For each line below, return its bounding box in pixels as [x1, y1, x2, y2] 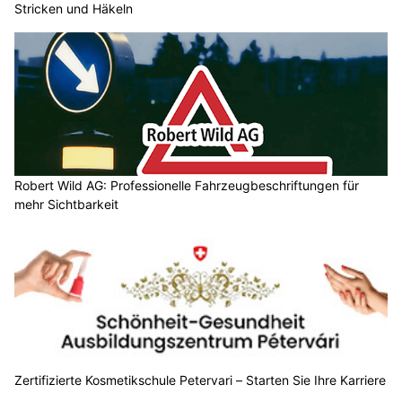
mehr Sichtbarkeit [14, 153, 118, 169]
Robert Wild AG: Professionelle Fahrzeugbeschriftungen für [14, 134, 359, 150]
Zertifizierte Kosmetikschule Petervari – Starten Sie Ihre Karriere [14, 329, 386, 345]
